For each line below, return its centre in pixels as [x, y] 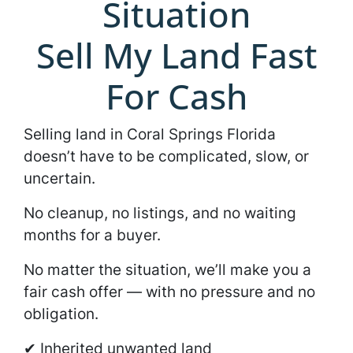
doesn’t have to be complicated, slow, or [166, 156]
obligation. [61, 314]
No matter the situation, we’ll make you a [167, 269]
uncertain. [59, 178]
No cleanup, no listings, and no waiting [160, 213]
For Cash [176, 96]
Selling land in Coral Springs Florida [150, 134]
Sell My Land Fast [176, 55]
